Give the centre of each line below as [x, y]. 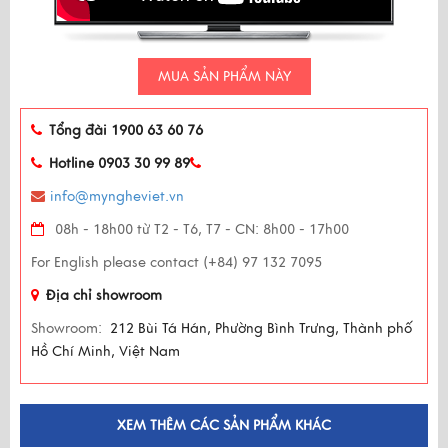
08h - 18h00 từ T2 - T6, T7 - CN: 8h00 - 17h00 [200, 229]
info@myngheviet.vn [117, 196]
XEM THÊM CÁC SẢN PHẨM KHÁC [224, 425]
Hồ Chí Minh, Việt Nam [105, 351]
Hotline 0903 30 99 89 [119, 163]
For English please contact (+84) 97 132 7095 [176, 262]
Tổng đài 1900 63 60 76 [126, 130]
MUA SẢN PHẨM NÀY [224, 76]
